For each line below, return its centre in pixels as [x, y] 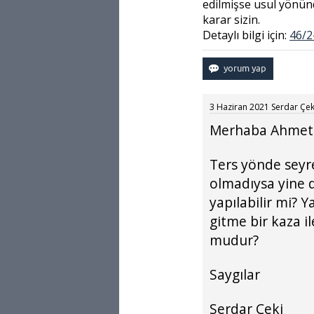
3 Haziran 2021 [240, 107]
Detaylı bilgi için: [246, 35]
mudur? [234, 240]
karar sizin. [232, 20]
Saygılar [235, 274]
